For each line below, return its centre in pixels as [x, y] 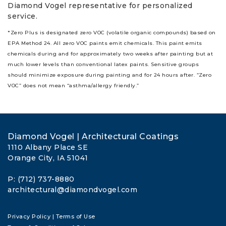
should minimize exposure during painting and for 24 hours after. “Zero [109, 75]
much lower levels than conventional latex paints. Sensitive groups [103, 65]
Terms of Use [75, 217]
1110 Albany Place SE [48, 148]
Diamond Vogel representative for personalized [100, 6]
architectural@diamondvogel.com [72, 190]
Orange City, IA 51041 [48, 158]
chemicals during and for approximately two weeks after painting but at [110, 54]
